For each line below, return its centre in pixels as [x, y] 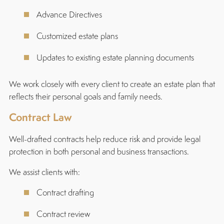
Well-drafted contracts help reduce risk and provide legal [104, 139]
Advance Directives [69, 14]
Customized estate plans [77, 36]
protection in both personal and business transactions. [99, 151]
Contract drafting [65, 192]
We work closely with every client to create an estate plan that [112, 84]
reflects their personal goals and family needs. [85, 96]
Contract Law [40, 117]
